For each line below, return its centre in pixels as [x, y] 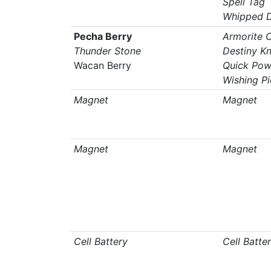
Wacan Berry [102, 65]
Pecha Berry [103, 36]
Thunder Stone [107, 51]
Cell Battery [100, 241]
